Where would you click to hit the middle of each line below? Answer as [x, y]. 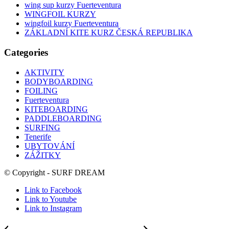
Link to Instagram [53, 208]
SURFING [42, 127]
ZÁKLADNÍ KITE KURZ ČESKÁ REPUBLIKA [109, 33]
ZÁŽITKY [43, 155]
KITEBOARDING [56, 109]
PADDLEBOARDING [63, 118]
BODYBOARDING [59, 81]
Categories [26, 52]
